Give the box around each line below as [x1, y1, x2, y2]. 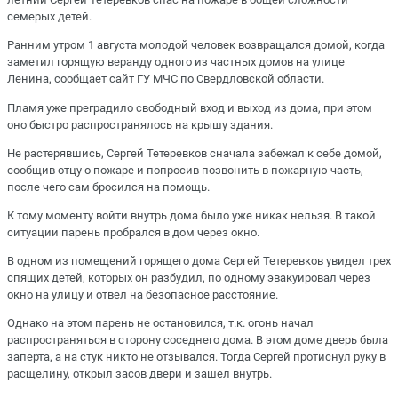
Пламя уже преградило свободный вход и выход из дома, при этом [7, 100, 372, 115]
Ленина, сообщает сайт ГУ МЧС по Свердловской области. [7, 72, 324, 86]
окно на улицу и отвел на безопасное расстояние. [7, 288, 278, 302]
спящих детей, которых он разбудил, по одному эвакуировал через [7, 271, 370, 285]
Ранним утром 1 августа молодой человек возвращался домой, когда [7, 38, 385, 52]
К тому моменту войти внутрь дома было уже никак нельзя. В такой [7, 208, 376, 222]
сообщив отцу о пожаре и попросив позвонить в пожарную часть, [7, 163, 363, 177]
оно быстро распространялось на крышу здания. [7, 117, 273, 131]
